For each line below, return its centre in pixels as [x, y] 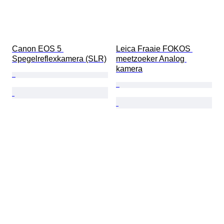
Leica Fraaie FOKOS [154, 49]
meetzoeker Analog [151, 59]
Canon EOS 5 [38, 49]
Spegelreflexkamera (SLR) [59, 59]
